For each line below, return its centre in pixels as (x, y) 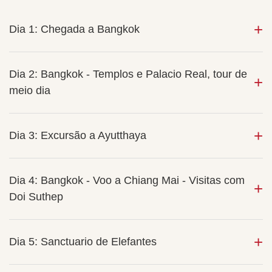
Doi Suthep (36, 197)
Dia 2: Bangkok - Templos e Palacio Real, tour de (128, 74)
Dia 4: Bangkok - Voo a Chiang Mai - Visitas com (127, 180)
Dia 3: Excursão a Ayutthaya (78, 135)
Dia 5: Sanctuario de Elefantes (83, 242)
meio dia (30, 90)
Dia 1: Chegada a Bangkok (74, 29)
